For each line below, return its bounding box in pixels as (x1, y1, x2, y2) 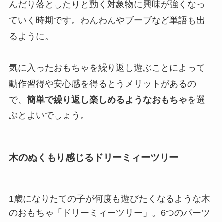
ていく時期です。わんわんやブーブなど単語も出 (8, 15, 205, 25)
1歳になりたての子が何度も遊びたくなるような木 (8, 194, 210, 204)
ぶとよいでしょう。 (8, 110, 89, 120)
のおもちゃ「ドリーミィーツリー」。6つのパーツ (8, 208, 210, 218)
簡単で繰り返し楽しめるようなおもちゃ (26, 94, 187, 105)
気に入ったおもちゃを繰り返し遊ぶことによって (8, 62, 205, 73)
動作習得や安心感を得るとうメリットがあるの (8, 78, 196, 89)
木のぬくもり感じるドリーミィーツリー (8, 152, 178, 163)
